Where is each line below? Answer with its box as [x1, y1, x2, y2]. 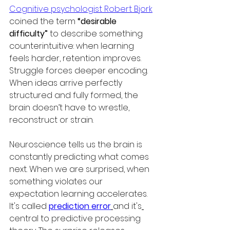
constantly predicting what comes [9, 151, 151, 163]
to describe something [48, 28, 145, 40]
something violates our [9, 176, 105, 187]
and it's [113, 200, 142, 212]
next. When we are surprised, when [9, 163, 151, 175]
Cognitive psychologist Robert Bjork [9, 3, 152, 15]
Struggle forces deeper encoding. [9, 65, 150, 76]
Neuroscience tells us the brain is [9, 139, 144, 150]
